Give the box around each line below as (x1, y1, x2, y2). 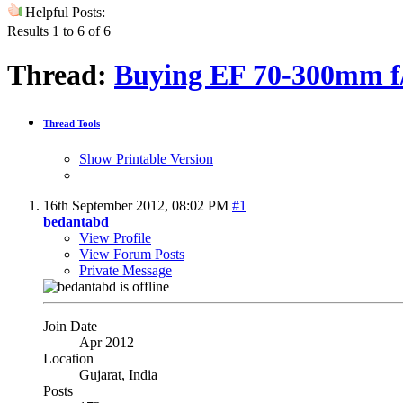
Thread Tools (43, 118, 100, 129)
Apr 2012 (79, 334, 134, 350)
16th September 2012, (43, 197, 172, 213)
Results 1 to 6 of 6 (7, 22, 111, 39)
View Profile (79, 229, 151, 246)
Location (43, 350, 94, 366)
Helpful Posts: (22, 4, 105, 20)
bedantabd (43, 213, 109, 229)
